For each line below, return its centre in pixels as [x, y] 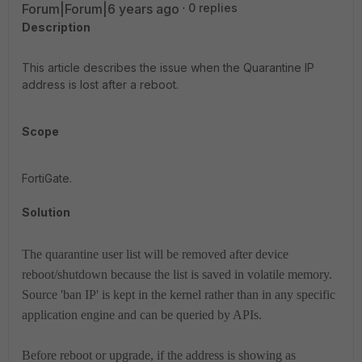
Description [56, 27]
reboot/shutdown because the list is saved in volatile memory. [177, 274]
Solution [46, 212]
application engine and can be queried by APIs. [142, 315]
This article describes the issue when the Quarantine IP [168, 67]
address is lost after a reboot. [100, 84]
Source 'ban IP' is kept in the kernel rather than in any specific [179, 295]
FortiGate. [47, 178]
